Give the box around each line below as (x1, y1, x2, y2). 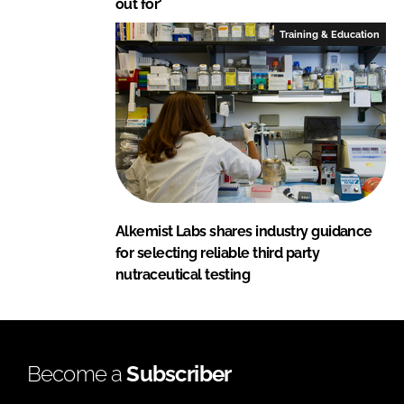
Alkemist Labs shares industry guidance (115, 222, 372, 240)
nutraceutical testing (115, 265, 251, 283)
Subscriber (126, 360, 232, 387)
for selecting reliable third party (115, 243, 319, 262)
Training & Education (280, 28, 381, 40)
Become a (27, 360, 127, 387)
